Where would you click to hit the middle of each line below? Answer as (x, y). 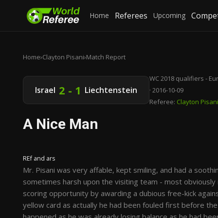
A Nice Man (61, 124)
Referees (131, 16)
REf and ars (39, 158)
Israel (45, 90)
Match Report (106, 57)
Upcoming (170, 15)
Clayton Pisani (63, 57)
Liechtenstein (111, 90)
